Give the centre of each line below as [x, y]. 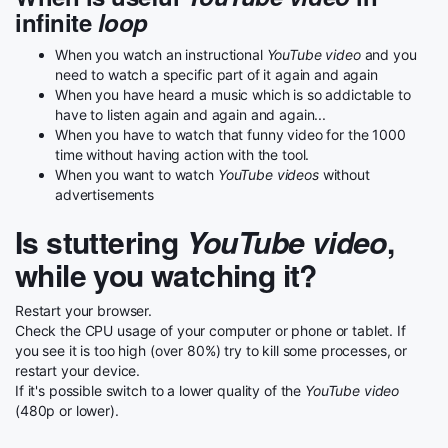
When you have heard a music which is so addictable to [233, 94]
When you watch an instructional [161, 54]
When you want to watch [136, 174]
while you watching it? [166, 274]
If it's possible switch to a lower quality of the [160, 390]
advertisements [105, 194]
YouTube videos [268, 174]
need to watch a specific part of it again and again [216, 74]
